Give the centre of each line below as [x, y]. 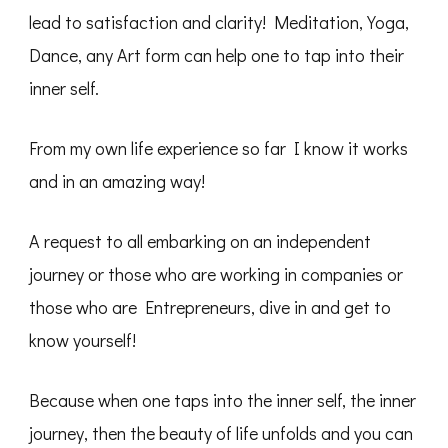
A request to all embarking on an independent [200, 241]
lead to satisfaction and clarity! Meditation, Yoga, [219, 22]
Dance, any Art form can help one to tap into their [216, 55]
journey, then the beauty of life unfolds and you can [221, 433]
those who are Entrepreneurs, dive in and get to [210, 307]
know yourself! [82, 340]
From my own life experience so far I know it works [218, 148]
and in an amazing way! [117, 181]
